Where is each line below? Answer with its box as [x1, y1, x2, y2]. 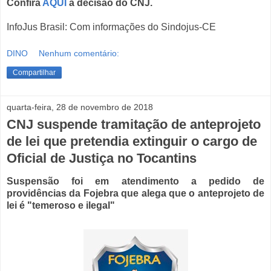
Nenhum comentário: [39, 48, 120, 58]
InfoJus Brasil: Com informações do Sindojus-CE [7, 22, 216, 32]
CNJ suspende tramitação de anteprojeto [7, 116, 261, 132]
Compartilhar [13, 68, 56, 77]
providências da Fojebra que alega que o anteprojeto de [7, 188, 264, 199]
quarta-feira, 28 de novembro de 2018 [7, 102, 153, 112]
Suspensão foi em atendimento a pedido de [7, 176, 264, 187]
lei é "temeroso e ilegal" [7, 200, 115, 211]
